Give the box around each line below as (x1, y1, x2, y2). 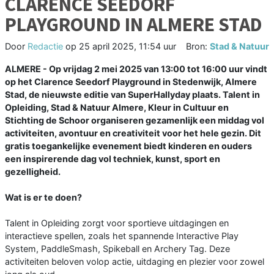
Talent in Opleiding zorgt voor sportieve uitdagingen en (5, 218, 229, 229)
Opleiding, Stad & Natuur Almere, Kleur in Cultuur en (5, 102, 229, 113)
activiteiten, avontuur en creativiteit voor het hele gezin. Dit (5, 128, 261, 139)
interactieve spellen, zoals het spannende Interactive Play (5, 231, 239, 242)
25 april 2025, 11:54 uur (79, 41, 176, 52)
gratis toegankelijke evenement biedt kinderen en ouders (5, 141, 252, 152)
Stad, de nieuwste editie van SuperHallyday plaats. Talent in (5, 89, 260, 100)
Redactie (28, 41, 63, 52)
